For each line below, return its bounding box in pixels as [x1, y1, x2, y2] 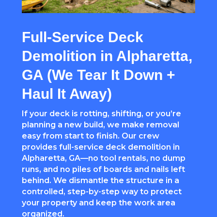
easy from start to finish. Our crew [21, 131, 159, 140]
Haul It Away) [21, 85, 112, 102]
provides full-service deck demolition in [21, 142, 180, 152]
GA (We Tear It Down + [21, 66, 175, 83]
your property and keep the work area [21, 198, 175, 207]
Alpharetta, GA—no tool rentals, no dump [21, 153, 186, 163]
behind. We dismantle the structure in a [21, 175, 179, 185]
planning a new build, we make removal [21, 120, 179, 129]
